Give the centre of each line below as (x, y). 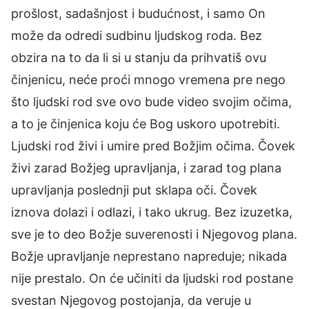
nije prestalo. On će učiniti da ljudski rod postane (152, 278)
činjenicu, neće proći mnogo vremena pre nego (148, 79)
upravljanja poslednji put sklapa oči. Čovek (134, 190)
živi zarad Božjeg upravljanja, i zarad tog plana (146, 168)
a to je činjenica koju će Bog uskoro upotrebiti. (146, 123)
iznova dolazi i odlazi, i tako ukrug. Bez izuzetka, (152, 212)
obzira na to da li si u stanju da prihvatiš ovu (139, 57)
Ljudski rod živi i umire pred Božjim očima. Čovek (153, 146)
